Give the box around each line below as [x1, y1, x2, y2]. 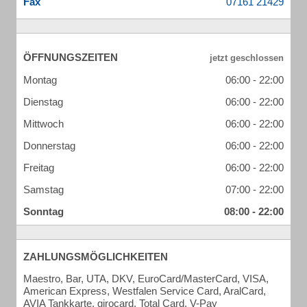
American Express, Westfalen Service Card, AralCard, [23, 285, 266, 297]
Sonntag [23, 206, 64, 217]
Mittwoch [23, 118, 64, 130]
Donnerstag [23, 140, 75, 151]
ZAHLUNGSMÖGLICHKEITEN [23, 251, 168, 262]
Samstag [23, 184, 64, 195]
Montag [23, 74, 57, 86]
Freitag [23, 162, 54, 173]
